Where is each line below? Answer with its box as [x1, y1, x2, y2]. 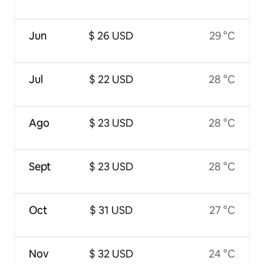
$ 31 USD [89, 203, 133, 217]
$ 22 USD [88, 72, 133, 87]
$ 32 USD [88, 247, 133, 261]
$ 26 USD [88, 29, 134, 43]
